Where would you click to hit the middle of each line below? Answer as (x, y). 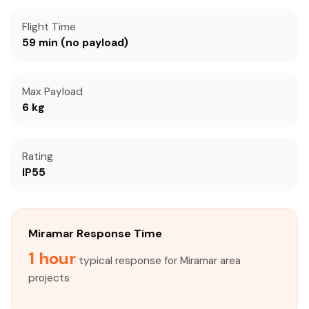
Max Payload (52, 92)
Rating (38, 157)
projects (49, 278)
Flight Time (49, 27)
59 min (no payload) (75, 43)
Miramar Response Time (95, 233)
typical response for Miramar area (158, 261)
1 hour (52, 258)
